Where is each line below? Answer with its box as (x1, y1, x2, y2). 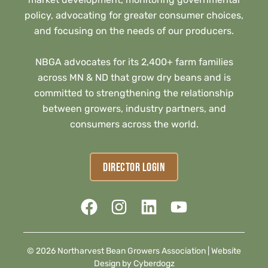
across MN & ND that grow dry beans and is (37, 71, 231, 83)
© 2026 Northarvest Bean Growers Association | (27, 246, 211, 257)
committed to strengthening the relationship (34, 87, 234, 99)
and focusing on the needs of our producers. (34, 25, 234, 36)
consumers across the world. (69, 118, 199, 130)
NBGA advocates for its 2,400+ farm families (35, 56, 233, 68)
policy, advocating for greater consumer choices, (25, 9, 243, 21)
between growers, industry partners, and (42, 102, 226, 114)
